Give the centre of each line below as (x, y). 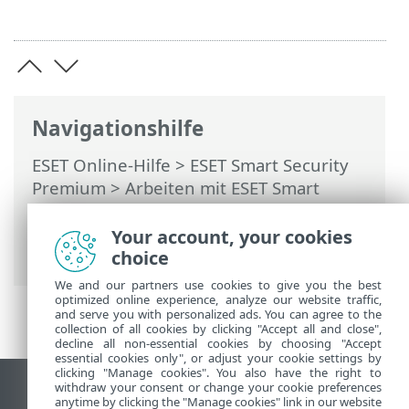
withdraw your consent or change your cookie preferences (218, 387)
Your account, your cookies (232, 237)
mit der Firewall (95, 256)
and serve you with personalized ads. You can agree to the (218, 314)
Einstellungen (251, 210)
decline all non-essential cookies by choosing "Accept (218, 343)
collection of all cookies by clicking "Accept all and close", (218, 329)
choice (140, 258)
